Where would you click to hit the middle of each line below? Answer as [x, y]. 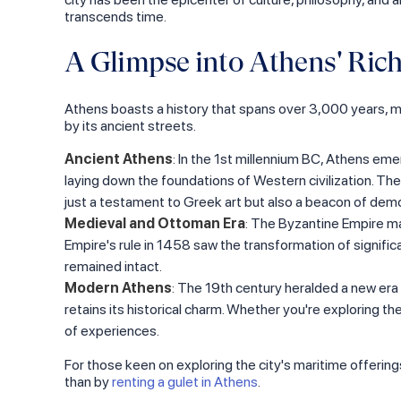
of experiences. [112, 331]
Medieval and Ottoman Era [155, 223]
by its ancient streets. [130, 126]
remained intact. [113, 266]
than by [88, 382]
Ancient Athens [119, 159]
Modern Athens [118, 288]
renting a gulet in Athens [185, 382]
